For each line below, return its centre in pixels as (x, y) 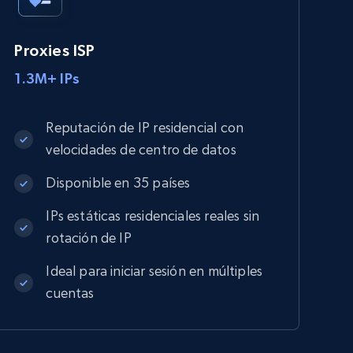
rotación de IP (89, 237)
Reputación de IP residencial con (145, 127)
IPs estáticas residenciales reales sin (153, 215)
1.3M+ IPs (47, 78)
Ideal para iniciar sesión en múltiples (154, 270)
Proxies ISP (55, 50)
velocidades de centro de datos (141, 149)
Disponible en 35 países (118, 182)
